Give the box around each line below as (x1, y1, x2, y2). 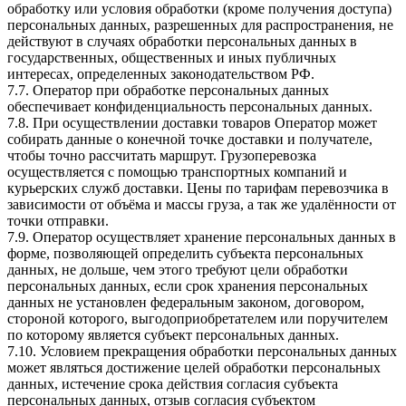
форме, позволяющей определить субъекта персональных (7, 245, 363, 261)
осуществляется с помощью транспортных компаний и (7, 163, 347, 179)
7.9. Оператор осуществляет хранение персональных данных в (7, 228, 396, 245)
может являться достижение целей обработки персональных (7, 359, 381, 375)
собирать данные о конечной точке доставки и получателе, (7, 130, 372, 147)
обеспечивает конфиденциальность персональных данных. (7, 98, 372, 114)
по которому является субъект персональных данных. (7, 326, 339, 343)
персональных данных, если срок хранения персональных (7, 277, 368, 294)
